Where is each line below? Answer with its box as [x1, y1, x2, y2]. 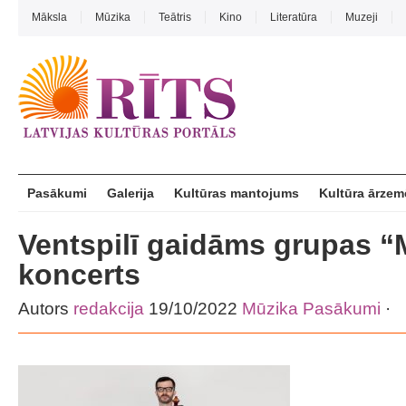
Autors [18, 299, 73, 318]
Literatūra [270, 11, 317, 24]
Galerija [107, 186, 154, 200]
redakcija [73, 299, 144, 318]
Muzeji [345, 11, 378, 24]
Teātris [159, 11, 191, 24]
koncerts [18, 258, 140, 291]
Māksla [32, 11, 67, 24]
